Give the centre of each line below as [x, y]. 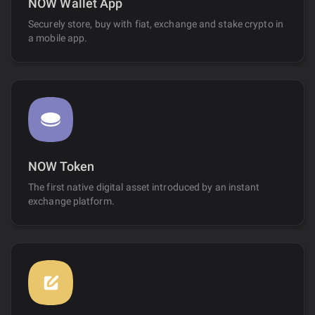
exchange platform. [71, 201]
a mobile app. [58, 38]
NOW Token [61, 166]
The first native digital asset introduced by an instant [144, 187]
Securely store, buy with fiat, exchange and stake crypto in [156, 24]
